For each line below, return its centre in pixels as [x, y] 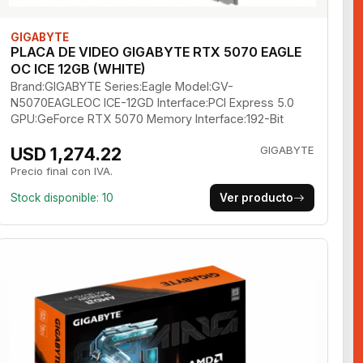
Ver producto [256, 198]
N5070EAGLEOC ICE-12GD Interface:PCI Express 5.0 [153, 103]
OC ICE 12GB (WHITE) [79, 69]
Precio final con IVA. [62, 171]
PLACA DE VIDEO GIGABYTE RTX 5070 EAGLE [156, 52]
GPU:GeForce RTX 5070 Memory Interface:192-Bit [147, 119]
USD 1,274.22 [66, 154]
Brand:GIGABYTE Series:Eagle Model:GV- [122, 87]
